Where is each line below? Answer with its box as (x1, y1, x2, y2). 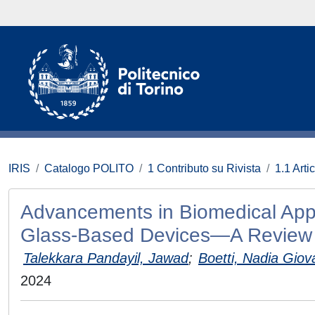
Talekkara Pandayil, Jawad (23, 250, 188, 266)
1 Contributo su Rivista (148, 162, 261, 174)
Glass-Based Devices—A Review (20, 224, 312, 246)
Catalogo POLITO (44, 162, 134, 174)
